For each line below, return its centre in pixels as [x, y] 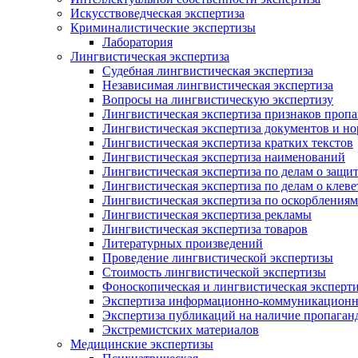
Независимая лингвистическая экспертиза [218, 86]
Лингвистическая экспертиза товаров [205, 229]
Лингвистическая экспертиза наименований [224, 157]
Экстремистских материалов [181, 330]
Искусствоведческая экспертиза [157, 14]
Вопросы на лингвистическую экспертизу [218, 100]
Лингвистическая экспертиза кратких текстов [228, 143]
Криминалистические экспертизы [163, 28]
